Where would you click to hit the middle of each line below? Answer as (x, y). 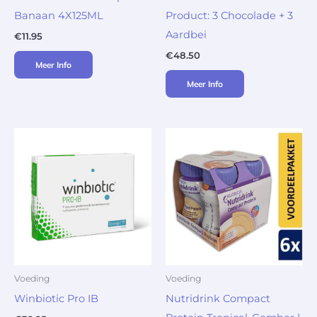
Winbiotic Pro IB (56, 298)
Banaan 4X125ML (59, 15)
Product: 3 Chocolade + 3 (229, 15)
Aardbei (186, 34)
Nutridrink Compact (218, 298)
